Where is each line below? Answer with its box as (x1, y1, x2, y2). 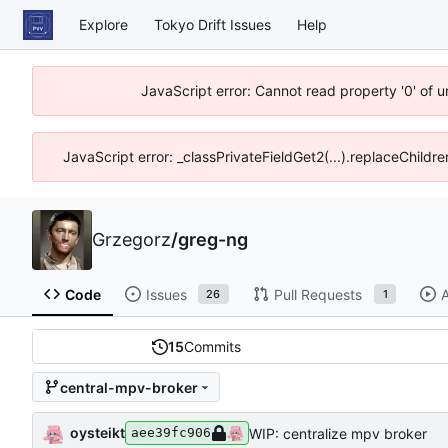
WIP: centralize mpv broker (249, 424, 427, 442)
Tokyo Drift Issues (154, 15, 271, 33)
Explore (79, 15, 128, 33)
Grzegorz (92, 229, 171, 250)
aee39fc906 (131, 425, 211, 441)
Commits (184, 338, 242, 356)
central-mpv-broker (59, 378, 198, 396)
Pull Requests (273, 285, 362, 303)
